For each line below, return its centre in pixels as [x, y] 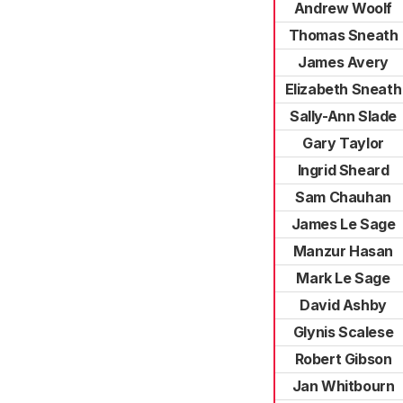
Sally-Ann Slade [343, 116]
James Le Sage [343, 224]
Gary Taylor [343, 143]
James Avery [343, 62]
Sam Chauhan [343, 197]
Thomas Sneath [343, 35]
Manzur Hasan [343, 251]
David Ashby [343, 305]
